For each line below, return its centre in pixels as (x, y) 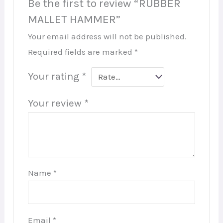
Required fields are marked (81, 52)
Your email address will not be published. (107, 36)
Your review (56, 103)
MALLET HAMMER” (74, 19)
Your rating (55, 76)
